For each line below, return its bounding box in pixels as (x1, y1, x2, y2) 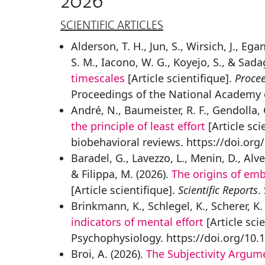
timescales (71, 71, 125, 85)
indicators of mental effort (71, 215, 203, 229)
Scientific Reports (178, 183, 258, 197)
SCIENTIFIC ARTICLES (60, 17, 163, 33)
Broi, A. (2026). (71, 247, 146, 261)
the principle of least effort (71, 119, 205, 133)
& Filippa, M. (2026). (71, 167, 172, 181)
